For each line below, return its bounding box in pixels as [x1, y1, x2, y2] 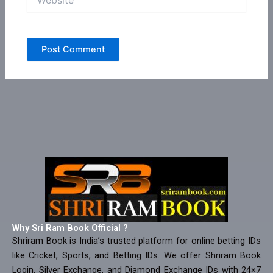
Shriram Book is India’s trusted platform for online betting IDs [12, 235, 261, 246]
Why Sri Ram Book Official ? [12, 222, 128, 233]
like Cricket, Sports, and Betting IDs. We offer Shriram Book [12, 250, 261, 261]
